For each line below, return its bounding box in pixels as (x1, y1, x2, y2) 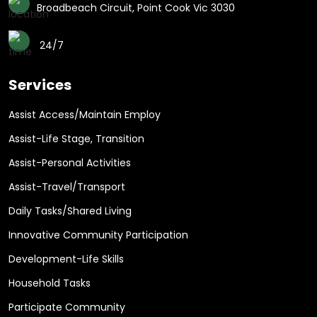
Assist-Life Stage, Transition (8, 132, 144, 146)
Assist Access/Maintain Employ (8, 108, 161, 122)
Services (8, 75, 71, 96)
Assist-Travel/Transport (8, 180, 125, 195)
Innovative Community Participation (8, 228, 188, 243)
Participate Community (8, 300, 125, 315)
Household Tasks (8, 276, 91, 291)
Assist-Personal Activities (8, 156, 131, 171)
